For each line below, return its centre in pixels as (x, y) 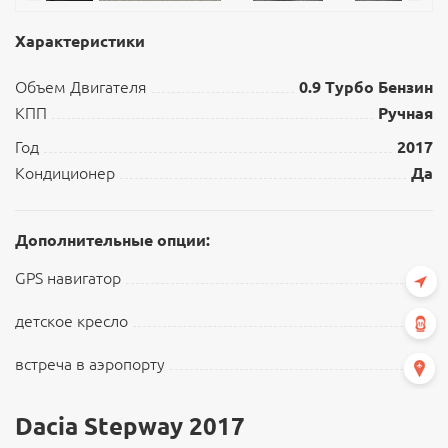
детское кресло (71, 321)
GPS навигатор (68, 278)
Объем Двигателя (81, 87)
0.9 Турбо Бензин (366, 87)
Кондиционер (65, 173)
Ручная (405, 113)
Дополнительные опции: (112, 240)
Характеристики (80, 41)
